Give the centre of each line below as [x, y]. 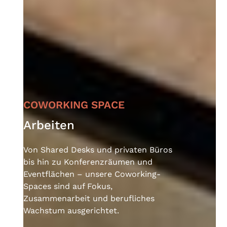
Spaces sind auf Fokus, [68, 186]
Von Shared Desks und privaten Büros [98, 149]
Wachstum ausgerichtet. [71, 210]
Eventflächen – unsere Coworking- [92, 174]
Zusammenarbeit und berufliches [89, 198]
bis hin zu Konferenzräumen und [88, 162]
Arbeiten [49, 125]
